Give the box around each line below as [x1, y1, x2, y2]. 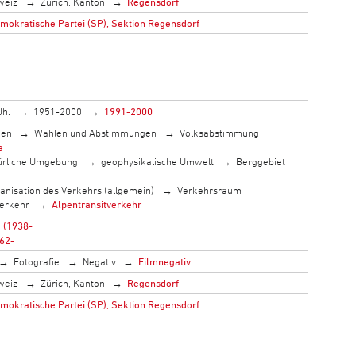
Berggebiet [236, 154, 286, 168]
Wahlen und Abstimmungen [34, 126, 157, 139]
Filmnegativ [138, 254, 192, 268]
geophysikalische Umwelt [100, 154, 214, 168]
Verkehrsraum [176, 183, 242, 196]
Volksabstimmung [179, 126, 259, 139]
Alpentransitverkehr [52, 197, 142, 211]
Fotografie [14, 254, 60, 268]
